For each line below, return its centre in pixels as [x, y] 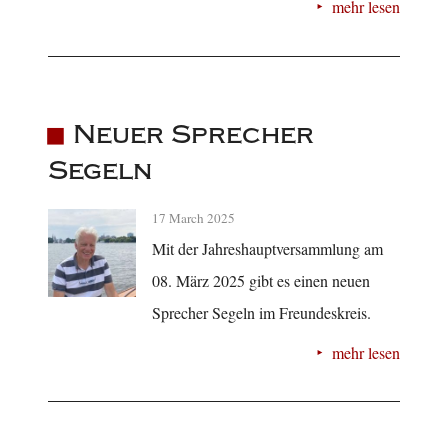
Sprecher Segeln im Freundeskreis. [261, 312]
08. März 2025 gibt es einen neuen [261, 280]
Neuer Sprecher [193, 134]
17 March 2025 [193, 217]
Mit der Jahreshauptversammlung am [267, 248]
